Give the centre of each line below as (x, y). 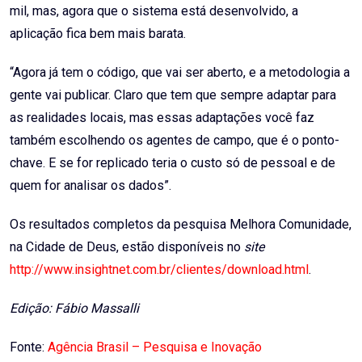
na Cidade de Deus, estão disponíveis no (127, 247)
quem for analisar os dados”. (90, 186)
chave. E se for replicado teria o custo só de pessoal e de (173, 163)
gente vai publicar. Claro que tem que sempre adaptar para (173, 95)
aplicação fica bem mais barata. (98, 34)
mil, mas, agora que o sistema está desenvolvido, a (154, 11)
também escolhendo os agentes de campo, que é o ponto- (175, 141)
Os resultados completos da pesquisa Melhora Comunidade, (181, 225)
